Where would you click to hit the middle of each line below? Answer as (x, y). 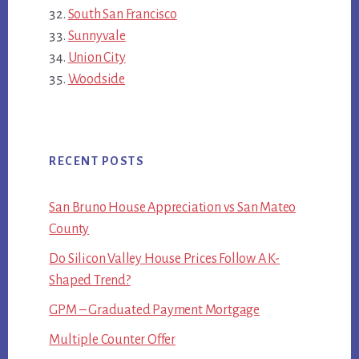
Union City (97, 57)
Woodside (96, 79)
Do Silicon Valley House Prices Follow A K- (164, 259)
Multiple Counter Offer (112, 340)
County (69, 230)
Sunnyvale (97, 36)
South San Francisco (122, 14)
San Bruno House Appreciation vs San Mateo (173, 208)
